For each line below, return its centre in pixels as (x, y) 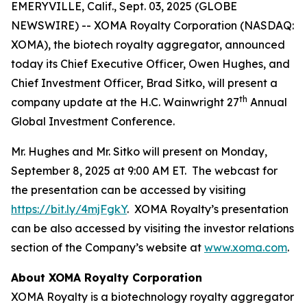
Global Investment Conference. (93, 121)
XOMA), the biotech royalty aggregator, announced (148, 45)
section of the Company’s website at (108, 247)
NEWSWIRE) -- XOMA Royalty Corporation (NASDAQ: (152, 25)
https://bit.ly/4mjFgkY (69, 209)
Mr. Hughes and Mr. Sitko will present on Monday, (139, 151)
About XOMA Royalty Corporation (107, 278)
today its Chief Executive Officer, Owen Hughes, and (150, 64)
